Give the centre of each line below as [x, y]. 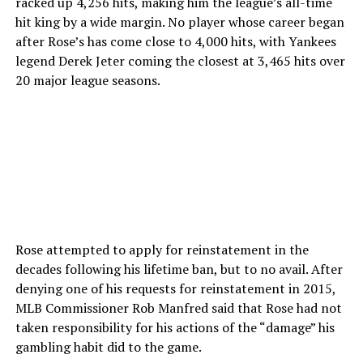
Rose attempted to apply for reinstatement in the [162, 249]
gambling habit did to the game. [108, 346]
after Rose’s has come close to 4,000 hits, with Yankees [175, 41]
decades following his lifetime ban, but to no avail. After [179, 269]
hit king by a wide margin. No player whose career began [179, 21]
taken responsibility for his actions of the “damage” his [175, 327]
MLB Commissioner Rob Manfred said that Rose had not [178, 307]
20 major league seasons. [88, 80]
